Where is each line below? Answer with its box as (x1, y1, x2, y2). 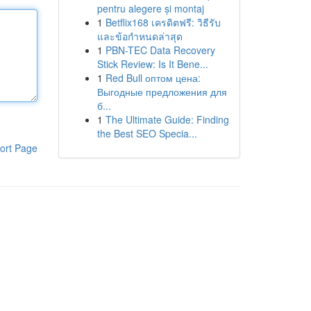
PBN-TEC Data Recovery (105, 43, 215, 57)
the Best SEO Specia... (96, 126, 197, 140)
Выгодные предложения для (96, 85, 227, 99)
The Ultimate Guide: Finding (105, 112, 229, 126)
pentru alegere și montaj (96, 1, 204, 15)
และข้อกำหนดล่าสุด (96, 29, 183, 43)
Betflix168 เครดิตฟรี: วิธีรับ (105, 15, 221, 29)
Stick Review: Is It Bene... (96, 57, 208, 71)
